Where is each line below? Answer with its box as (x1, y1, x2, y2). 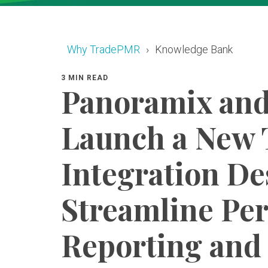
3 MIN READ (61, 74, 108, 82)
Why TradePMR (67, 43, 140, 56)
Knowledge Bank (155, 43, 233, 56)
